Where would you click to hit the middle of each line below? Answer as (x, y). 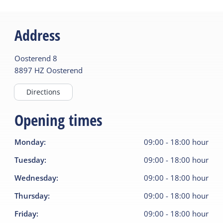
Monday (29, 142)
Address (38, 35)
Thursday (31, 195)
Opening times (59, 120)
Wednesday (36, 177)
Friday (26, 213)
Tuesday (30, 160)
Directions (44, 92)
